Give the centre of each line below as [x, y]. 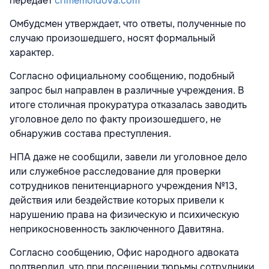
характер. [32, 53]
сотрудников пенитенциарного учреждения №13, [123, 186]
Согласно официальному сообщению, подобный [122, 76]
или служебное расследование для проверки [115, 172]
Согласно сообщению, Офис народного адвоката [124, 253]
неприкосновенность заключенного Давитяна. [117, 229]
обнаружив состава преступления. [90, 134]
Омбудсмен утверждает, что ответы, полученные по [128, 24]
